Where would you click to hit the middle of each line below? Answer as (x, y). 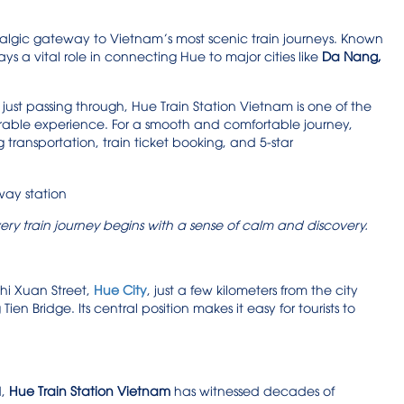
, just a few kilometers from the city (252, 289)
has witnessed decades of (252, 390)
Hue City (120, 289)
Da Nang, (352, 55)
